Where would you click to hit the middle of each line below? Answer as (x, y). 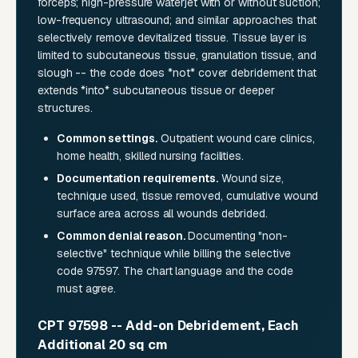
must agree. (87, 289)
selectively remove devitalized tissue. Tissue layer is (172, 38)
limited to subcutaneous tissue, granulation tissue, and (177, 56)
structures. (66, 108)
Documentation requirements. (137, 179)
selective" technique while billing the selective (174, 254)
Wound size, (251, 179)
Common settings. (107, 139)
